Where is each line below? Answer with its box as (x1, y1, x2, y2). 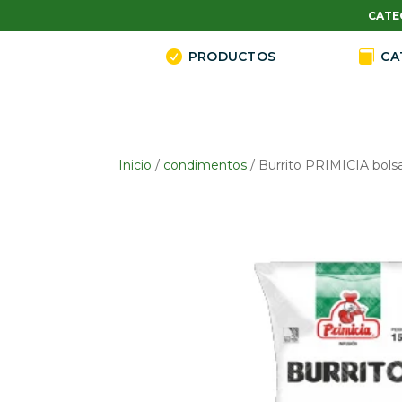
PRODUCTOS (188, 48, 276, 66)
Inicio (118, 156, 152, 173)
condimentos (163, 156, 247, 173)
